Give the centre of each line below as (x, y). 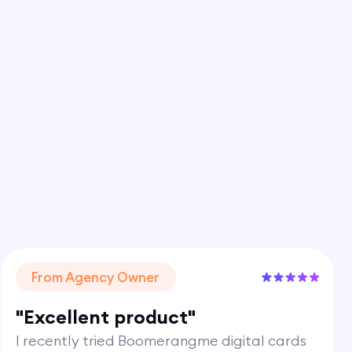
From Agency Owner (96, 277)
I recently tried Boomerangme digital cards (161, 340)
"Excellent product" (106, 316)
